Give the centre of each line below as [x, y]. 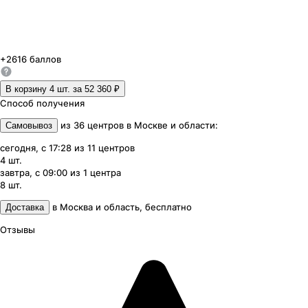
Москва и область [100, 207]
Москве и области [175, 125]
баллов [44, 59]
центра [106, 173]
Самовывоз [29, 126]
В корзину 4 [30, 89]
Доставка [25, 208]
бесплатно [168, 207]
